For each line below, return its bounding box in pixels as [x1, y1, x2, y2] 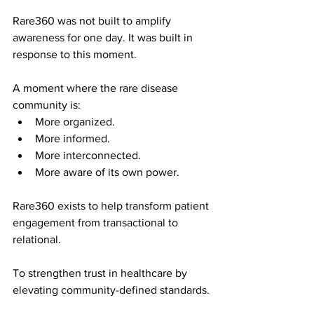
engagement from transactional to [13, 217, 181, 229]
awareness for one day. [13, 32, 128, 44]
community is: [13, 99, 81, 111]
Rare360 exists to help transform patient [13, 200, 212, 212]
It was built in [128, 32, 196, 44]
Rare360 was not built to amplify [13, 15, 174, 27]
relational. [13, 233, 61, 246]
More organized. [35, 116, 115, 128]
